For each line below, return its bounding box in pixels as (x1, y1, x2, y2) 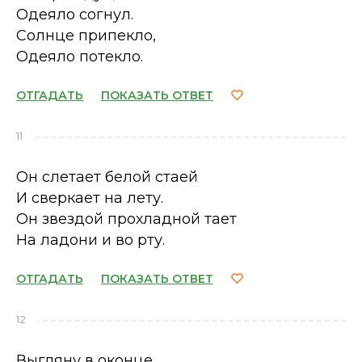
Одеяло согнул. (16, 6, 133, 23)
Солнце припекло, (16, 27, 156, 44)
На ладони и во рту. (16, 231, 165, 249)
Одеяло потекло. (16, 48, 143, 65)
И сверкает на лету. (16, 189, 163, 207)
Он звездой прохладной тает (16, 210, 237, 228)
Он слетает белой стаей (16, 168, 198, 186)
